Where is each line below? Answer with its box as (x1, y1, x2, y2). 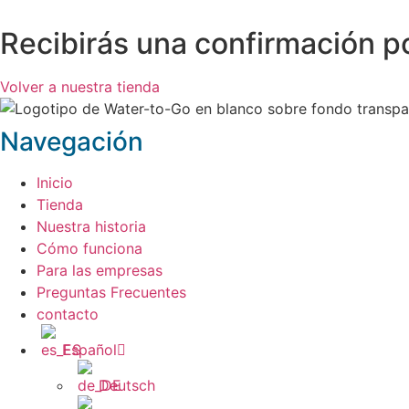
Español (62, 341, 117, 360)
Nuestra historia (37, 217, 146, 236)
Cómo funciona (37, 239, 142, 258)
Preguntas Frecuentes (37, 283, 186, 302)
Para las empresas (37, 261, 163, 280)
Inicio (37, 173, 73, 193)
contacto (37, 305, 99, 324)
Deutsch (99, 376, 155, 395)
